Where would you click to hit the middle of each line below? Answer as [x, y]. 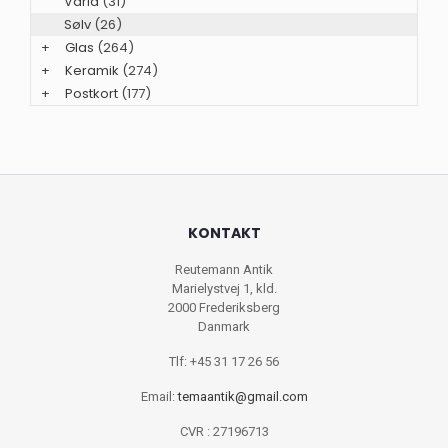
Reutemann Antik [224, 269]
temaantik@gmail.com [242, 396]
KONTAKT [224, 232]
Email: [159, 396]
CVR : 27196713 [224, 431]
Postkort [91, 93]
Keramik [92, 70]
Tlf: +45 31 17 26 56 [224, 361]
